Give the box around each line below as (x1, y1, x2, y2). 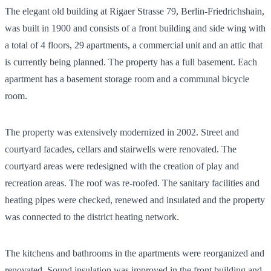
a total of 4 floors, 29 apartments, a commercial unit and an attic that (5, 39, 263, 50)
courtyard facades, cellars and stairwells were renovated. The (5, 143, 237, 154)
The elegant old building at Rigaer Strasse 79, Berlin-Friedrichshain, (5, 5, 264, 16)
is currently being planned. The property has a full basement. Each (5, 56, 257, 67)
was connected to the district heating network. (5, 211, 179, 222)
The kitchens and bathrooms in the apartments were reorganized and (5, 247, 264, 258)
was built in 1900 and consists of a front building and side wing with (5, 22, 266, 33)
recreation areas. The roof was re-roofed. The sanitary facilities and (5, 177, 260, 188)
